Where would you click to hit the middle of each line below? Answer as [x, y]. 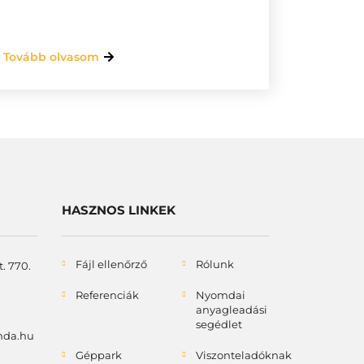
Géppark [99, 355]
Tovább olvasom [52, 57]
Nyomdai [220, 295]
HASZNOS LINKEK [119, 210]
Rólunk [214, 264]
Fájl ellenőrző [111, 264]
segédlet [219, 324]
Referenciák [107, 295]
